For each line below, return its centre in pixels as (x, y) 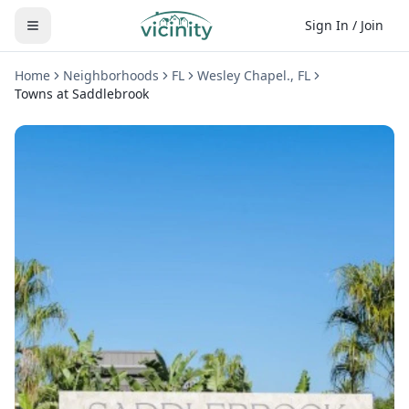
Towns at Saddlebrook (82, 94)
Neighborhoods (111, 75)
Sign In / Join (344, 25)
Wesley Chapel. (244, 75)
